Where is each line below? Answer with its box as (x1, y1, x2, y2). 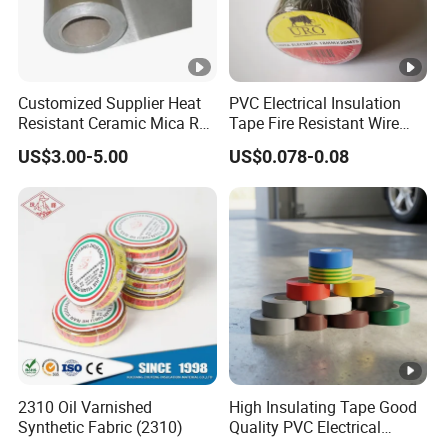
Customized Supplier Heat (18, 91, 202, 114)
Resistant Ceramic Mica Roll (18, 111, 217, 134)
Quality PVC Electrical (228, 415, 381, 438)
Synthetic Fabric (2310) (18, 415, 184, 438)
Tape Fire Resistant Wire (228, 111, 399, 134)
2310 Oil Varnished (18, 395, 153, 418)
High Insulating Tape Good (228, 395, 417, 418)
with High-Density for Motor (18, 131, 213, 154)
